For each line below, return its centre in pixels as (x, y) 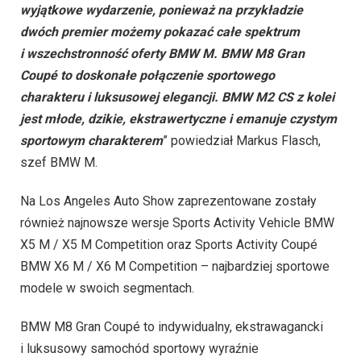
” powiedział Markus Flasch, (242, 141)
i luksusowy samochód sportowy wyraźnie (139, 348)
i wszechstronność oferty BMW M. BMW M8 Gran (162, 54)
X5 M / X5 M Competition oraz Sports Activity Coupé (169, 245)
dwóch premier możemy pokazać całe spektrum (160, 32)
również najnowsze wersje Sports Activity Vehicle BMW (177, 223)
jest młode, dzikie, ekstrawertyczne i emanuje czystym (178, 119)
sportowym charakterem (91, 141)
